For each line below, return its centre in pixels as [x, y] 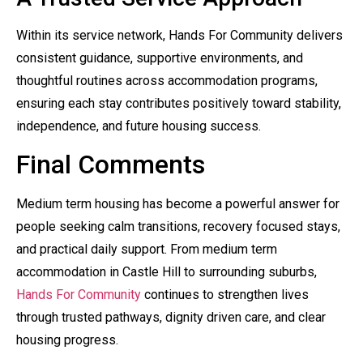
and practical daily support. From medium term [147, 249]
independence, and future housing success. [139, 126]
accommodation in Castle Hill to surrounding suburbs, [167, 271]
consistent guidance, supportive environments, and [160, 58]
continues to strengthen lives [225, 294]
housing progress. [67, 340]
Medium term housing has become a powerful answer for [178, 203]
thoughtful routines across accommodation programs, [167, 80]
